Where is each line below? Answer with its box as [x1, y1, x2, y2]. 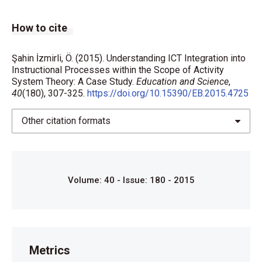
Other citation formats [22, 115, 111, 126]
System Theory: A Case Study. [12, 76, 136, 87]
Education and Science [136, 76, 229, 87]
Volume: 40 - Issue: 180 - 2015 [67, 175, 195, 185]
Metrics [29, 243, 70, 257]
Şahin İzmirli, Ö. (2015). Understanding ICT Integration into [12, 53, 246, 64]
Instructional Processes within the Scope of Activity [12, 64, 224, 75]
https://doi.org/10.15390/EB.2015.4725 [87, 88, 249, 99]
